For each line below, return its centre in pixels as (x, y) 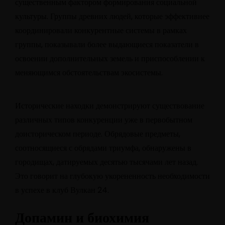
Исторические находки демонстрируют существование (110, 106)
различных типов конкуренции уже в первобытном (104, 120)
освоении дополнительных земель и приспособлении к (110, 58)
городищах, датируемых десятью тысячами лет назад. (106, 162)
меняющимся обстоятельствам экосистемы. (89, 72)
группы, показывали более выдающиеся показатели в (107, 44)
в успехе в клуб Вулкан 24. (62, 190)
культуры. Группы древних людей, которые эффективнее (112, 16)
